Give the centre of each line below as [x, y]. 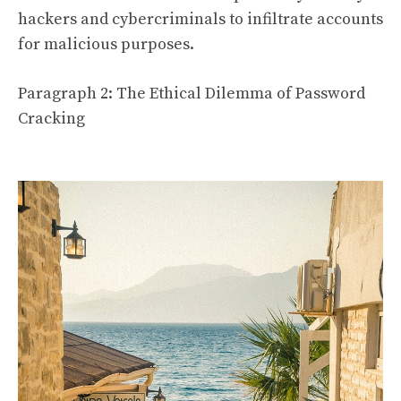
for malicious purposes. [106, 44]
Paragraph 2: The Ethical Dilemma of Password [192, 93]
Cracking [51, 118]
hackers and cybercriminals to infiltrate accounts [200, 19]
